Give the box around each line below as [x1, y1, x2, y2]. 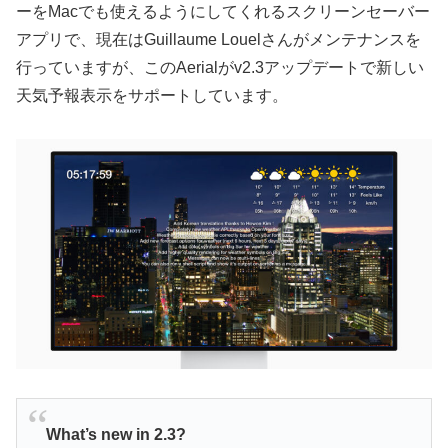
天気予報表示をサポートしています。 [16, 87, 288, 105]
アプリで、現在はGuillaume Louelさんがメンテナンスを [16, 31, 421, 49]
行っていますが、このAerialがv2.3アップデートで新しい [16, 59, 424, 77]
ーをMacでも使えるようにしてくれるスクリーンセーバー [16, 3, 430, 21]
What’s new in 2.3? [45, 426, 186, 444]
